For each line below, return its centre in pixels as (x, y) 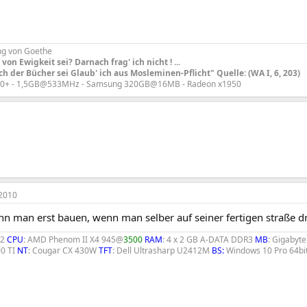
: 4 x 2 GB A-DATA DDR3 (208, 240)
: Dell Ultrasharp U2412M (162, 250)
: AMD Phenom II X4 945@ (73, 240)
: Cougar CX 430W (63, 250)
